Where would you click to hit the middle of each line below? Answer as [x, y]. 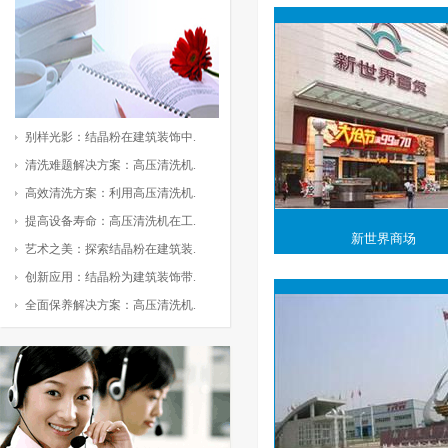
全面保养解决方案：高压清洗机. [110, 305]
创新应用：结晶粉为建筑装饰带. [110, 277]
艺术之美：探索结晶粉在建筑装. [110, 249]
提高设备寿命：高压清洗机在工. [110, 221]
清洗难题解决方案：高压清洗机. [110, 165]
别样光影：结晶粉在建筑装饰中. [110, 137]
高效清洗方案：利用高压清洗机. [110, 193]
